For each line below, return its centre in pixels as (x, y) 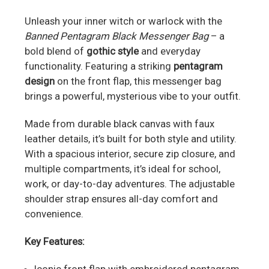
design (40, 81)
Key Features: (55, 242)
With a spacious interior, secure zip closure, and (130, 154)
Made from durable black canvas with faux (119, 124)
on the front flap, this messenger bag (138, 81)
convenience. (54, 214)
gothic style (113, 51)
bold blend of (56, 51)
